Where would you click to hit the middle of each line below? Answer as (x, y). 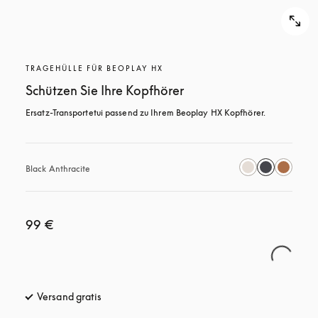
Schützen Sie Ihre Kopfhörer (105, 90)
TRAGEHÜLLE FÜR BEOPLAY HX (94, 68)
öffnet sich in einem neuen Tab (171, 296)
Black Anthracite (58, 169)
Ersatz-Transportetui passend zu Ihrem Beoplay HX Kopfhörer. (146, 113)
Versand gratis (70, 296)
